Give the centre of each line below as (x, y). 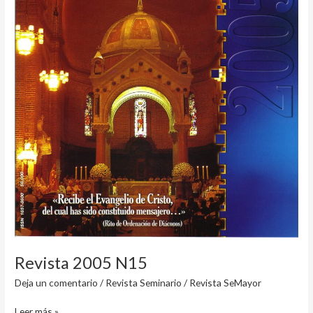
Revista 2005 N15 (81, 262)
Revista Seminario (144, 283)
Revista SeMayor (226, 283)
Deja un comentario (57, 283)
